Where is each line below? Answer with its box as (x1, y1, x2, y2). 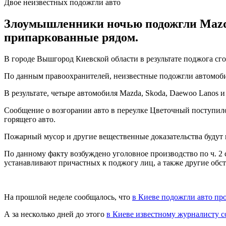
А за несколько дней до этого (4, 209, 106, 218)
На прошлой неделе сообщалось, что (4, 192, 132, 201)
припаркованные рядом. (4, 30, 138, 44)
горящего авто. (4, 115, 55, 124)
